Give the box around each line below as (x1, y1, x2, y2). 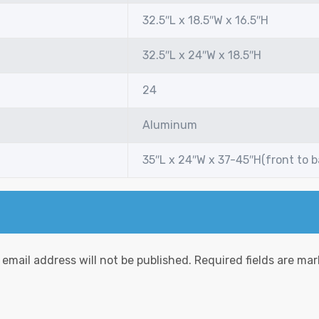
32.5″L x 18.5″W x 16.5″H (142, 14, 268, 28)
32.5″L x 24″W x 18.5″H (142, 48, 261, 63)
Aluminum (142, 118, 197, 132)
